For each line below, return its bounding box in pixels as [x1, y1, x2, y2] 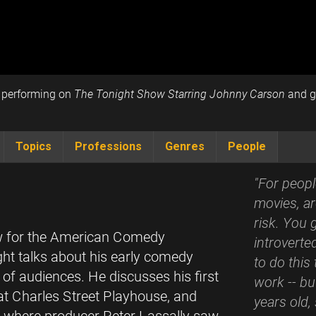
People [228, 139, 266, 153]
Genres [165, 139, 205, 153]
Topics [16, 139, 51, 153]
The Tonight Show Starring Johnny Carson [74, 87, 286, 101]
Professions [75, 139, 142, 153]
